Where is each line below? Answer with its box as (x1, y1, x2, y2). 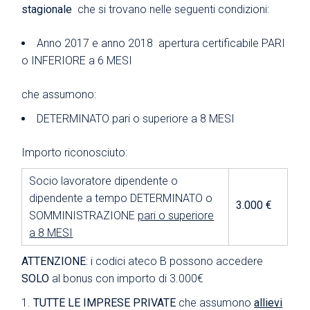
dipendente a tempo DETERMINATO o (29, 191, 213, 205)
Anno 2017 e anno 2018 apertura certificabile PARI (37, 36, 286, 50)
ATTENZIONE (21, 254, 86, 268)
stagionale (21, 2, 78, 16)
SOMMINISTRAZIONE (29, 208, 138, 222)
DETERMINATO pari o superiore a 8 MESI (37, 111, 235, 125)
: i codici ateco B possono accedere (86, 254, 264, 268)
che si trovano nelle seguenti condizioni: (77, 2, 270, 16)
